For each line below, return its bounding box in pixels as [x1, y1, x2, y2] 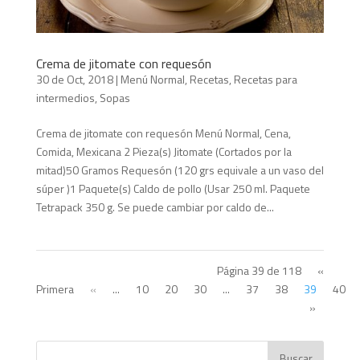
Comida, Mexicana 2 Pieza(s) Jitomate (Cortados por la [35, 142, 292, 160]
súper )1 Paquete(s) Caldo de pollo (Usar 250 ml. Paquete [35, 179, 310, 197]
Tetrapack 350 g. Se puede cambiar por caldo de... [35, 198, 274, 215]
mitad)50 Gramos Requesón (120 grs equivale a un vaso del [35, 161, 324, 178]
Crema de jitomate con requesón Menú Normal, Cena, [35, 124, 291, 141]
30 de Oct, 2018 [35, 70, 113, 88]
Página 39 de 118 [217, 261, 302, 279]
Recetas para [233, 70, 297, 88]
